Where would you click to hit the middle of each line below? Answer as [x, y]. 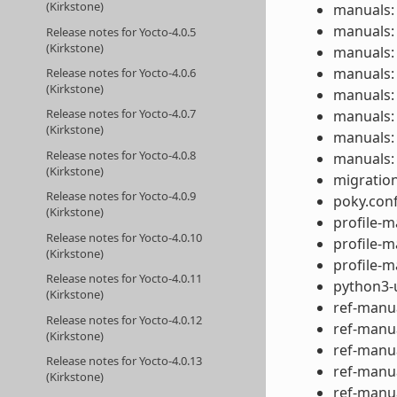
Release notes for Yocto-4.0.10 [125, 237]
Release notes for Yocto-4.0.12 [125, 319]
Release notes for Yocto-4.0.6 [121, 72]
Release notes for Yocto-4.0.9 [121, 196]
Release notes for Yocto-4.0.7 [121, 114]
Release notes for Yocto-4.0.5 [121, 31]
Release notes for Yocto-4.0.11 [125, 279]
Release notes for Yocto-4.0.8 [121, 155]
